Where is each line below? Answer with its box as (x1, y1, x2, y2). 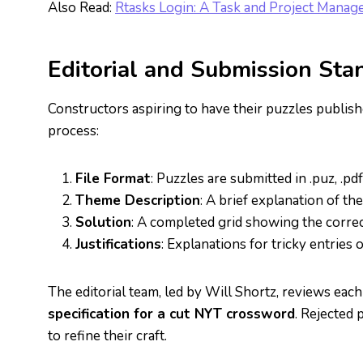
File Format (75, 169, 151, 188)
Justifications (75, 235, 161, 254)
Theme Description (75, 191, 200, 210)
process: (48, 122, 99, 140)
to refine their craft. (48, 327, 167, 345)
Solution (75, 213, 131, 232)
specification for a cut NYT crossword (48, 305, 295, 323)
